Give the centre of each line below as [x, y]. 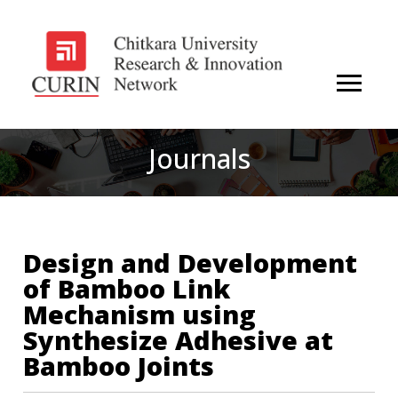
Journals [199, 158]
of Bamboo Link [127, 288]
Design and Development [191, 262]
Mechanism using [140, 314]
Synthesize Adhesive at [179, 339]
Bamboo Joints [119, 365]
